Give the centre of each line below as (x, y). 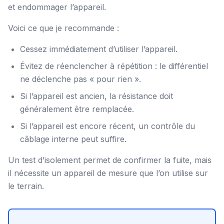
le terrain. (26, 186)
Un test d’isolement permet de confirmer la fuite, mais (110, 160)
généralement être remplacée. (77, 109)
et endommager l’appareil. (57, 7)
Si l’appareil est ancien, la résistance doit (96, 96)
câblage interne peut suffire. (73, 139)
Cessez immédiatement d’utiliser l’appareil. (99, 49)
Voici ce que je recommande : (63, 28)
